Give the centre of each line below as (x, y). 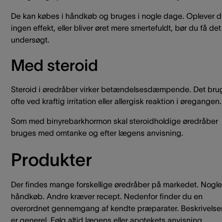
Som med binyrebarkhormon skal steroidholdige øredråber (114, 121)
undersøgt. (30, 40)
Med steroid (55, 65)
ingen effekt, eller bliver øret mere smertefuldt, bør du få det (116, 28)
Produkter (52, 160)
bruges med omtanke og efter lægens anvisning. (97, 133)
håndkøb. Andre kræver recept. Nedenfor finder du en (107, 196)
